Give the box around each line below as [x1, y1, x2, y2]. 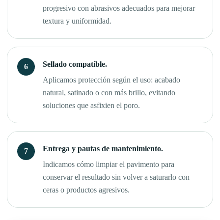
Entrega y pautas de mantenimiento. [43, 144, 163, 153]
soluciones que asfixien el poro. [43, 101, 140, 110]
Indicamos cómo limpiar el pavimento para [43, 160, 174, 169]
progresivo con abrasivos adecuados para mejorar [43, 4, 195, 13]
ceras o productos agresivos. [43, 186, 130, 194]
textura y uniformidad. [43, 17, 111, 26]
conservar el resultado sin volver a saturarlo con [43, 173, 190, 182]
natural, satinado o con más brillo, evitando [43, 88, 175, 97]
